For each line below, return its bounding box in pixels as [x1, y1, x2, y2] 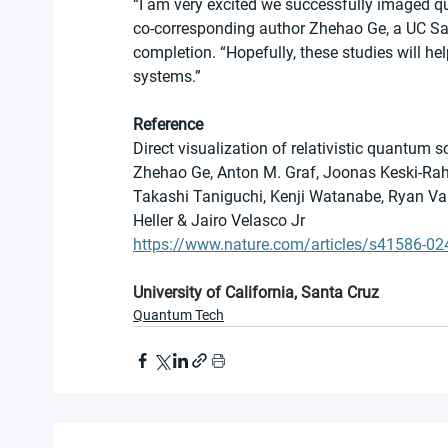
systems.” [133, 67, 201, 87]
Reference [133, 115, 203, 135]
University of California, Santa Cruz [133, 283, 379, 303]
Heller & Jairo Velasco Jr [133, 211, 305, 231]
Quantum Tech [133, 307, 224, 324]
